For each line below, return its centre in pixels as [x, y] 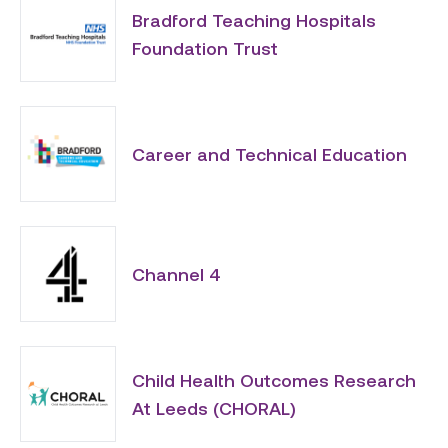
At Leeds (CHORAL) [214, 408]
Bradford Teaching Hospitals [254, 20]
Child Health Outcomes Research [274, 380]
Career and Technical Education [269, 154]
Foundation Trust [205, 48]
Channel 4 [176, 274]
